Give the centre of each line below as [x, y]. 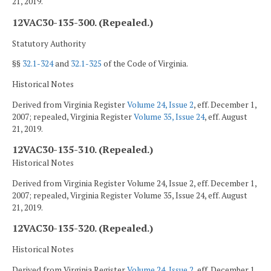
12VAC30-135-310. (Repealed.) [83, 150]
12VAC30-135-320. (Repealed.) [83, 228]
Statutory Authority [49, 43]
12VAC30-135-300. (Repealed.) [83, 22]
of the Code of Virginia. [145, 64]
